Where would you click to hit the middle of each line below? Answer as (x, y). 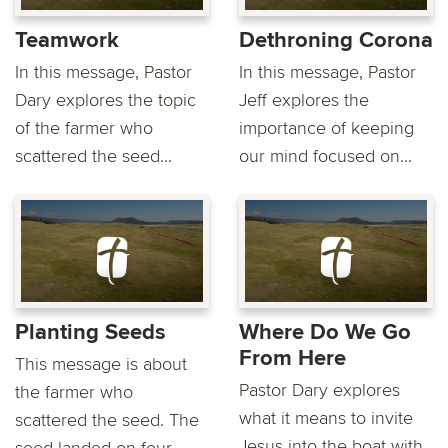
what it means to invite (326, 418)
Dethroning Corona (336, 41)
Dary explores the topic (105, 100)
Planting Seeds (90, 333)
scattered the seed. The (107, 420)
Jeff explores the (304, 100)
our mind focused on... (325, 156)
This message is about (101, 364)
